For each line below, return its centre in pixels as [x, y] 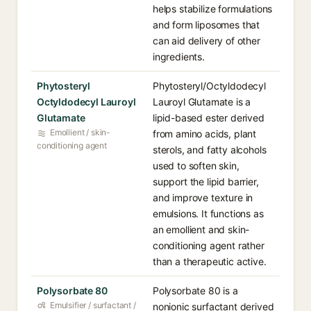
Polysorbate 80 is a [195, 291]
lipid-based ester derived [209, 118]
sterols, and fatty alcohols [210, 150]
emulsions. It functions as [208, 213]
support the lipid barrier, [206, 182]
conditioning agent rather [209, 245]
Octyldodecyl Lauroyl [86, 102]
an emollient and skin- [201, 229]
